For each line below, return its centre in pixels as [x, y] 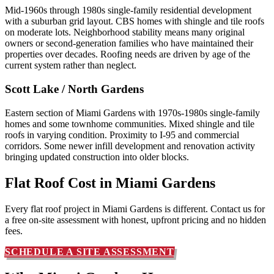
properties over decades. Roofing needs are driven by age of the [128, 54]
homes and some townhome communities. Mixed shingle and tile [130, 124]
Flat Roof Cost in [60, 183]
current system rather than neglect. [71, 65]
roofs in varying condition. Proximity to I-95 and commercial [122, 135]
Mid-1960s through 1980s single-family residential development [128, 10]
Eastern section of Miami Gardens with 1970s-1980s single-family [132, 113]
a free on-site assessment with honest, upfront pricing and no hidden [135, 220]
